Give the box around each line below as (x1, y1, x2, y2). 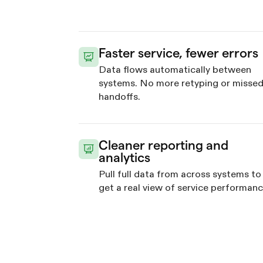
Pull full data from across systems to (99, 169, 261, 180)
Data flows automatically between (99, 65, 251, 75)
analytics (99, 150, 150, 165)
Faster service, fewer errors (99, 45, 258, 60)
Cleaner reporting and (99, 138, 228, 153)
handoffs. (99, 92, 140, 102)
